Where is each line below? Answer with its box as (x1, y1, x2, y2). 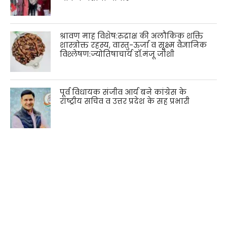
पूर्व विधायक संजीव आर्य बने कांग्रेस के (60, 87, 187, 97)
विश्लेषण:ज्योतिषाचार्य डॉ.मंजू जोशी (60, 49, 175, 59)
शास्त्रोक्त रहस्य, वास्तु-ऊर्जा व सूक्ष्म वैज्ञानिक (60, 40, 207, 50)
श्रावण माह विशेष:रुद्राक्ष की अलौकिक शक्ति (60, 30, 204, 41)
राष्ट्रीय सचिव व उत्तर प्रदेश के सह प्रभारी (60, 96, 190, 106)
